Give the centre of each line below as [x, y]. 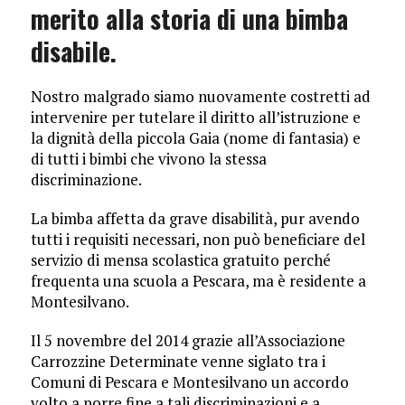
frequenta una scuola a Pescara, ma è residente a [198, 281]
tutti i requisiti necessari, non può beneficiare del [198, 240]
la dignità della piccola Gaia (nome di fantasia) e [195, 138]
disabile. [73, 52]
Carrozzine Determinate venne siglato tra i [178, 362]
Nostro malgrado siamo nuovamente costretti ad [200, 97]
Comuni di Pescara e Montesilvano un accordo [189, 382]
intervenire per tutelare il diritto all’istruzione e [195, 118]
